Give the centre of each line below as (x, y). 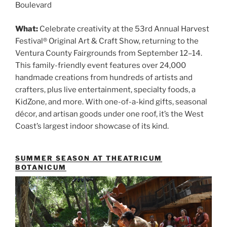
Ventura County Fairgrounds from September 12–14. (109, 53)
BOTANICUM (41, 167)
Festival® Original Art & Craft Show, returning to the (107, 41)
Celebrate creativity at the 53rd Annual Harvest (124, 29)
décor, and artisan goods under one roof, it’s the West (109, 114)
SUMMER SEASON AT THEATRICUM (89, 158)
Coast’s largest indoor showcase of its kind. (92, 126)
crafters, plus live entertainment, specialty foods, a (105, 89)
